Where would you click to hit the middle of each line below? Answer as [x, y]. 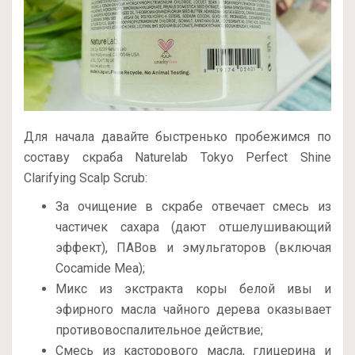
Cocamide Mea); [100, 269]
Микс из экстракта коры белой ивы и [193, 289]
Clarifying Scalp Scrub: [86, 178]
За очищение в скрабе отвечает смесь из [193, 207]
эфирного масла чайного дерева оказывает [193, 310]
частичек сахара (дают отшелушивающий [193, 227]
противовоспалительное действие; [159, 330]
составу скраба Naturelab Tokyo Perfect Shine [177, 158]
